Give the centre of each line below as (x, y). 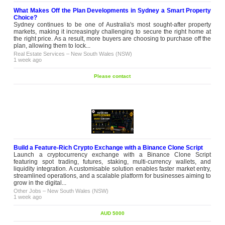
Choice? (26, 18)
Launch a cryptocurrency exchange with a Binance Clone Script (113, 155)
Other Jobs (28, 191)
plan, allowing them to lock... (52, 46)
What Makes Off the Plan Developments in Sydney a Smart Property (113, 11)
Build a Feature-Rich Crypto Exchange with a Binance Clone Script (108, 148)
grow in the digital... (40, 183)
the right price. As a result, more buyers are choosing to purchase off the (113, 39)
